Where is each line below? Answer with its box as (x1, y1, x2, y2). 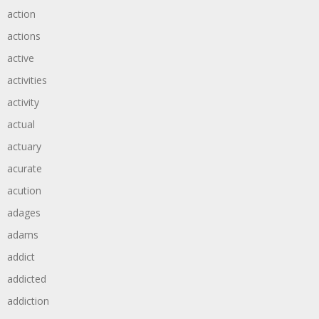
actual (7, 117, 35, 131)
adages (7, 206, 41, 219)
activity (7, 95, 39, 109)
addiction (7, 294, 49, 308)
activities (7, 73, 47, 87)
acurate (7, 162, 42, 175)
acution (7, 184, 41, 197)
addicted (7, 272, 46, 286)
